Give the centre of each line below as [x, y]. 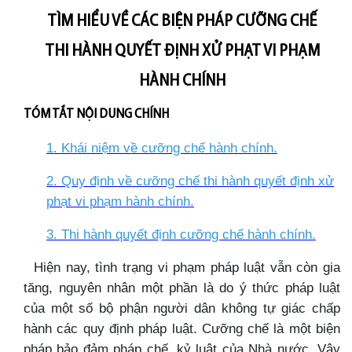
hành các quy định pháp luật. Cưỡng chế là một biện [182, 328]
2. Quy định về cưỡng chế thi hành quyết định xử [190, 181]
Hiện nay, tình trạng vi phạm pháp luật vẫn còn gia [182, 267]
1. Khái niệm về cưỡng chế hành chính [160, 148]
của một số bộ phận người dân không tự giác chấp [182, 308]
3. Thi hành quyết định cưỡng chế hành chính [179, 234]
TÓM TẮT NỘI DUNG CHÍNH [96, 114]
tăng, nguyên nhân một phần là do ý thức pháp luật [182, 288]
